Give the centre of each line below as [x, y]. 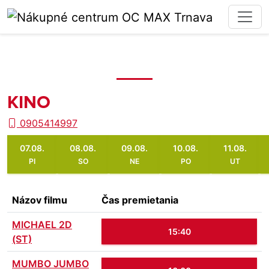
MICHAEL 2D [42, 225]
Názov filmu [40, 200]
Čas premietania [140, 200]
